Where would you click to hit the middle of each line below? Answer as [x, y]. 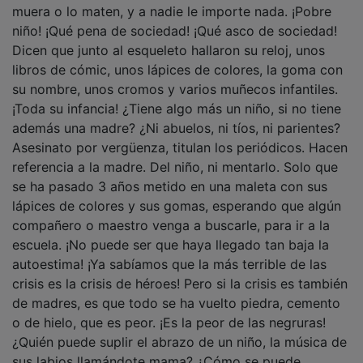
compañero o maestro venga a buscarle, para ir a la [171, 214]
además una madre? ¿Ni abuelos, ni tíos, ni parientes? [176, 116]
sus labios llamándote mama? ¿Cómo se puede [156, 350]
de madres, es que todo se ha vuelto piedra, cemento [176, 291]
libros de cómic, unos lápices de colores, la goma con [177, 58]
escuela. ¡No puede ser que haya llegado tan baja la [171, 233]
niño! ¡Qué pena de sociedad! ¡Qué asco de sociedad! [175, 19]
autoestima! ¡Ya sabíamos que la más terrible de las [169, 252]
